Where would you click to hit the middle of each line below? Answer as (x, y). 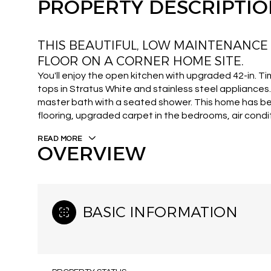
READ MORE (60, 139)
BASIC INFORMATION (160, 212)
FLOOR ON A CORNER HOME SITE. (141, 61)
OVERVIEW (92, 153)
